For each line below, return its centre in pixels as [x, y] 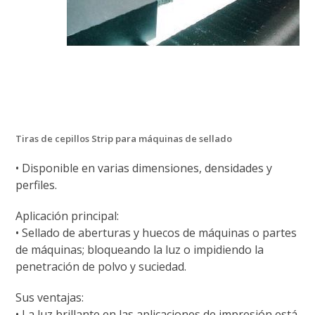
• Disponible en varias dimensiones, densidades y [144, 168]
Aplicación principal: [67, 216]
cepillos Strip [84, 139]
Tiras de [36, 139]
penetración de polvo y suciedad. [101, 266]
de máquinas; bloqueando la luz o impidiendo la [140, 250]
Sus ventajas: [50, 297]
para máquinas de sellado [173, 139]
